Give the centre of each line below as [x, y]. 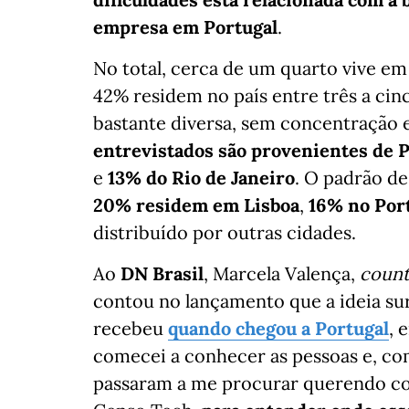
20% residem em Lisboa [196, 205]
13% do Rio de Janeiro [201, 178]
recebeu [131, 328]
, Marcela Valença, [282, 273]
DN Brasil [162, 273]
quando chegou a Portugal [278, 328]
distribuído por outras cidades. [225, 232]
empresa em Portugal [185, 27]
